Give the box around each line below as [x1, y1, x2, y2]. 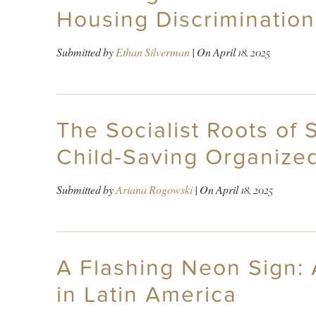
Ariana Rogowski [115, 182, 193, 197]
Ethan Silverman [115, 44, 190, 60]
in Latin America [56, 281, 237, 308]
